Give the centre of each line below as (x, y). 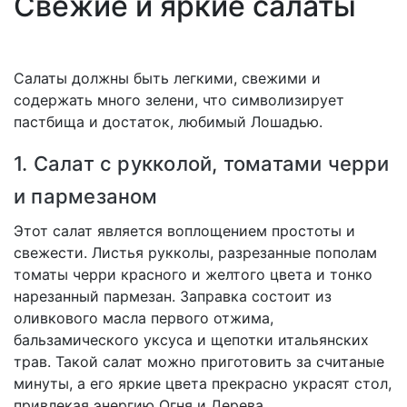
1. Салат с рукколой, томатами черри (202, 164)
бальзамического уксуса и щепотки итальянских (191, 340)
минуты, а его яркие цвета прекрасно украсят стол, (203, 384)
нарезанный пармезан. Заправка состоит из (173, 297)
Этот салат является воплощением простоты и (184, 231)
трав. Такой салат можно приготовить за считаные (199, 362)
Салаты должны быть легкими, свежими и (167, 79)
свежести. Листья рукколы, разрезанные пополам (195, 253)
